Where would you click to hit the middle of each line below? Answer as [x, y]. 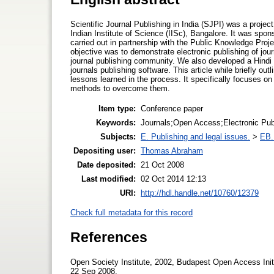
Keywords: [116, 122]
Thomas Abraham [172, 150]
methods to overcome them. [120, 88]
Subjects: [118, 136]
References [109, 237]
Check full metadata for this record [131, 213]
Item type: [117, 108]
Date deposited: [106, 165]
